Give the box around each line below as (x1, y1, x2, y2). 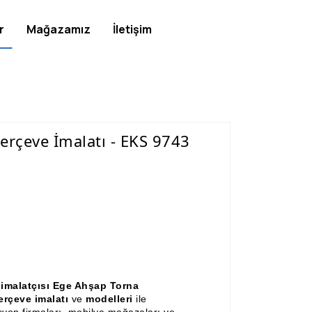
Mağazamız (26, 22, 91, 37)
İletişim (113, 22, 153, 37)
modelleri (86, 293, 136, 304)
